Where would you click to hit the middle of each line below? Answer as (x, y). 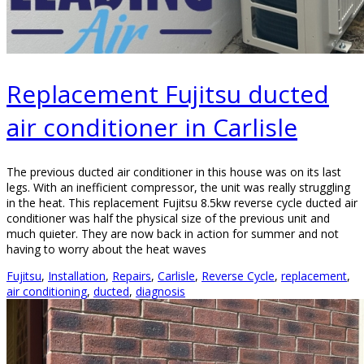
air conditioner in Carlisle (152, 127)
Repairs (132, 275)
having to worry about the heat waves (106, 249)
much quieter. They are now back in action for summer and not (173, 233)
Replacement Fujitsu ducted (168, 93)
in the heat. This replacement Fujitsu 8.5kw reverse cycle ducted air (182, 202)
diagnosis (160, 291)
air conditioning (47, 291)
